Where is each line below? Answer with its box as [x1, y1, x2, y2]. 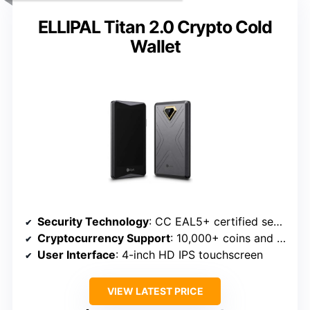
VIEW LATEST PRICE [107, 285, 203, 298]
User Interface [37, 248, 116, 262]
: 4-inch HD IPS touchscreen [116, 248, 263, 262]
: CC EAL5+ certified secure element [149, 215, 273, 229]
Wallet [129, 36, 181, 57]
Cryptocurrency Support [37, 231, 170, 246]
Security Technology [37, 215, 149, 229]
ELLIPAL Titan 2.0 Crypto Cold [38, 17, 272, 38]
